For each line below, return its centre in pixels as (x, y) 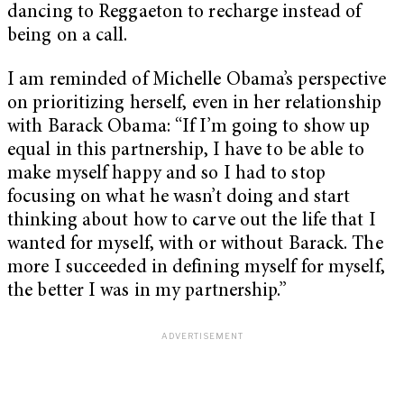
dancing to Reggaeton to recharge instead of (184, 13)
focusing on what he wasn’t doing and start (179, 198)
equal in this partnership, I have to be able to (186, 151)
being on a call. (68, 36)
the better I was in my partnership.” (147, 292)
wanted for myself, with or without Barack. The (195, 245)
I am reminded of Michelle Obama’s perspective (197, 81)
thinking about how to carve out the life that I (192, 222)
